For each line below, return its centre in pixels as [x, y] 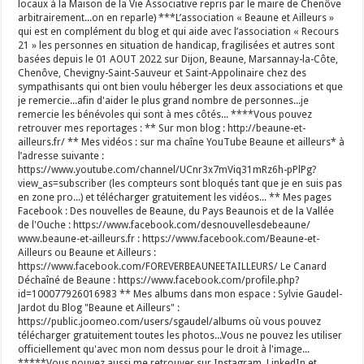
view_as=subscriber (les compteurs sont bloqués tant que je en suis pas [180, 183]
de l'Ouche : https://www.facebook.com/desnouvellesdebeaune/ [165, 225]
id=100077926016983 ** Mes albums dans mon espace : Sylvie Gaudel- [180, 294]
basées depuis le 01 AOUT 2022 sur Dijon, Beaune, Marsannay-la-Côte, [178, 59]
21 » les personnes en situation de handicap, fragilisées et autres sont [177, 45]
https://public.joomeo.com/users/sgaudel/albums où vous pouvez [170, 321]
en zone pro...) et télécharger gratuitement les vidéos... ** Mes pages [175, 197]
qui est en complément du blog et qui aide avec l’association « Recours [179, 31]
